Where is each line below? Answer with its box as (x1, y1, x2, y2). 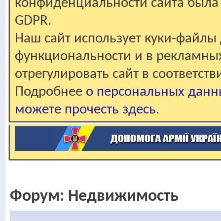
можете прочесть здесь (15, 103, 156, 117)
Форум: (10, 188, 68, 205)
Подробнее (15, 85, 86, 99)
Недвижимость (68, 188, 179, 205)
